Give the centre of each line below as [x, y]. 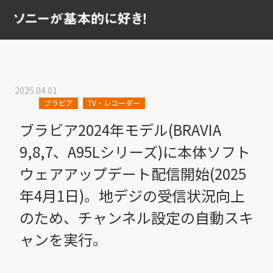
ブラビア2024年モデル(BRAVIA [120, 129]
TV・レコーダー [114, 103]
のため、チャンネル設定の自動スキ [136, 217]
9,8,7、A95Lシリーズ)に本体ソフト [135, 151]
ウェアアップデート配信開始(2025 [133, 173]
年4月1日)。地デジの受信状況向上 [132, 195]
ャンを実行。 [63, 239]
